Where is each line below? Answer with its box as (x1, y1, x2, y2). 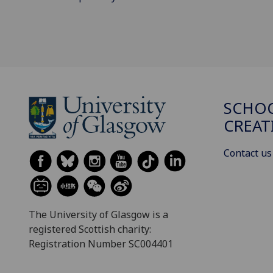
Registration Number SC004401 (29, 237, 173, 251)
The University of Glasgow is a (29, 208, 168, 222)
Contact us (224, 146, 272, 160)
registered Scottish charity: (29, 222, 151, 236)
